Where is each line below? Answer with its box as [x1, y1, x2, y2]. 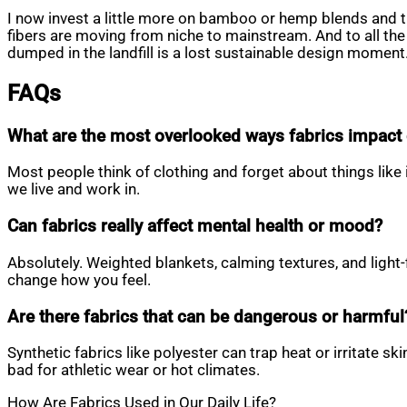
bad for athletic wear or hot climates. [7, 362, 260, 380]
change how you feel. [7, 271, 151, 289]
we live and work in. [7, 180, 140, 198]
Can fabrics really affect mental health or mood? [7, 215, 382, 237]
